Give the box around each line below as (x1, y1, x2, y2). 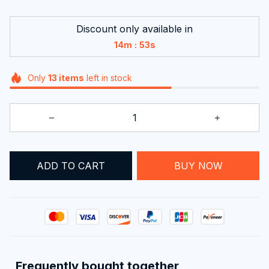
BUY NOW (174, 159, 223, 172)
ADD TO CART (37, 159, 105, 172)
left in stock (83, 72, 132, 83)
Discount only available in (76, 22, 193, 35)
